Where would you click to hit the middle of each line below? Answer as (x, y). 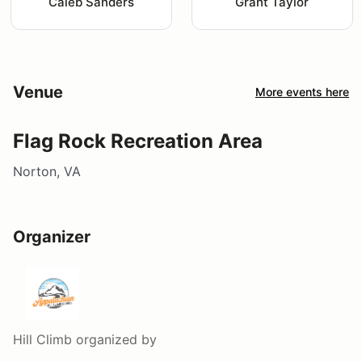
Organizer (52, 236)
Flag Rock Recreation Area (138, 141)
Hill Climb (42, 339)
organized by (114, 339)
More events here (302, 92)
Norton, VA (47, 171)
